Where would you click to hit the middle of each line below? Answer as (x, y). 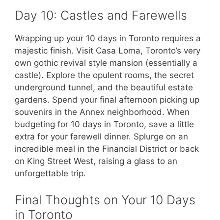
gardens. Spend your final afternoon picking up (107, 100)
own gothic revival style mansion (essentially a (106, 63)
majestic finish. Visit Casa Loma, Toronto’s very (108, 51)
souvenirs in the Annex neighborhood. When (102, 112)
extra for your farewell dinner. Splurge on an (101, 137)
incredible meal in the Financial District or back (107, 149)
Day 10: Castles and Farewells (101, 15)
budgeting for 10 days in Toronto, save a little (104, 124)
